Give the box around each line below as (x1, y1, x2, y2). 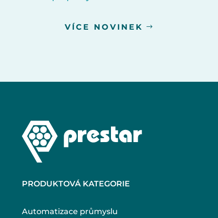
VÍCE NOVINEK (65, 22, 144, 32)
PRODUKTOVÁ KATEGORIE (21, 179, 130, 188)
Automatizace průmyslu (21, 206, 118, 216)
